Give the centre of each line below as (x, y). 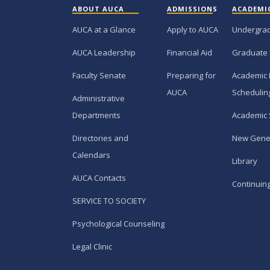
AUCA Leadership (104, 53)
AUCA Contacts (99, 178)
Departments (96, 115)
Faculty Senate (99, 76)
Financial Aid (190, 53)
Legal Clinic (92, 247)
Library (245, 161)
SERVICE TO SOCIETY (109, 201)
